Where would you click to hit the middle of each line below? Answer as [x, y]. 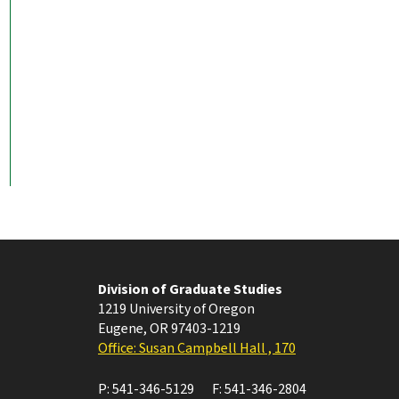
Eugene [121, 329]
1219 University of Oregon [176, 309]
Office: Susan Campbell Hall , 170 [197, 349]
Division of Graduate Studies [190, 290]
